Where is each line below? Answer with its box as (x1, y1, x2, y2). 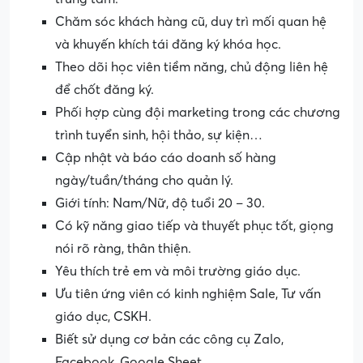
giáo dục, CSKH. (55, 310, 152, 325)
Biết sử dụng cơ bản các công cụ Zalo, (55, 332, 284, 348)
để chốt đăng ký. (55, 83, 154, 98)
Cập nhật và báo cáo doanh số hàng (55, 151, 276, 166)
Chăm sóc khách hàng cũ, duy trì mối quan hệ (55, 15, 327, 30)
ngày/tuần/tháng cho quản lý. (55, 173, 233, 189)
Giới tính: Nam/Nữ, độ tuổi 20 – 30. (55, 196, 265, 211)
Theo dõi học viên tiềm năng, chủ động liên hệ (55, 60, 328, 75)
